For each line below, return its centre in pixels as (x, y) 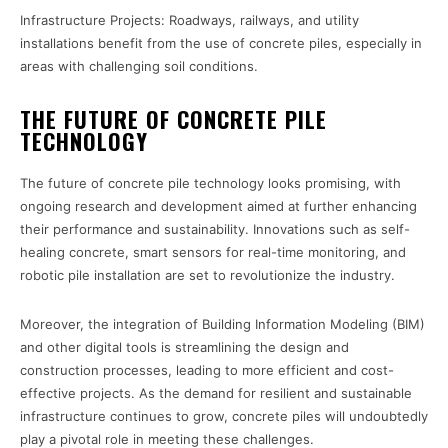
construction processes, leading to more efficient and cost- (207, 370)
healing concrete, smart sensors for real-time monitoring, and (213, 252)
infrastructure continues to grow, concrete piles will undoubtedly (224, 416)
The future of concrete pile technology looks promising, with (210, 183)
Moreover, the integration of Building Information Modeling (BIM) (222, 324)
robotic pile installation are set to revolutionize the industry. (207, 275)
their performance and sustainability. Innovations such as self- (215, 229)
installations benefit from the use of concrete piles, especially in (221, 43)
